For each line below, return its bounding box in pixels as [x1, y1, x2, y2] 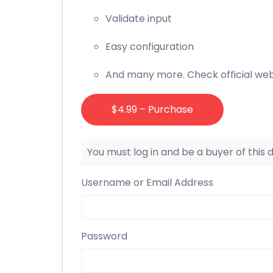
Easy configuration [105, 39, 194, 54]
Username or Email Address [81, 175, 213, 190]
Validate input [105, 11, 172, 26]
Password [81, 229, 127, 244]
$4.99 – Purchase [112, 102, 193, 116]
